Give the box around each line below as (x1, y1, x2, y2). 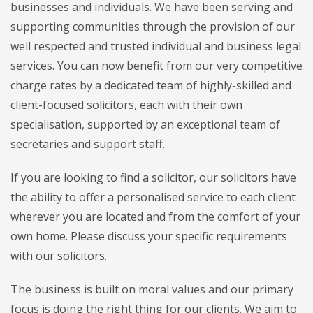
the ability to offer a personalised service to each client (10, 189, 296, 205)
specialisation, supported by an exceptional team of (10, 117, 280, 133)
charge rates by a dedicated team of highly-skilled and (10, 78, 291, 94)
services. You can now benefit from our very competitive (10, 58, 303, 74)
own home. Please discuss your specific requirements (10, 228, 287, 245)
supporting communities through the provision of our (10, 19, 295, 35)
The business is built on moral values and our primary (10, 282, 293, 298)
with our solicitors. (10, 248, 107, 264)
